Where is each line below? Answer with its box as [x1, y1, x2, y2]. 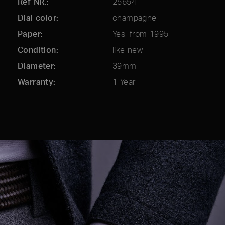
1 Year [113, 77, 136, 87]
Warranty [18, 77, 54, 87]
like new [113, 45, 143, 55]
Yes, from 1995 [113, 29, 169, 39]
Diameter [18, 61, 54, 71]
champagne [113, 13, 157, 23]
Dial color [18, 13, 57, 23]
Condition [18, 45, 56, 55]
